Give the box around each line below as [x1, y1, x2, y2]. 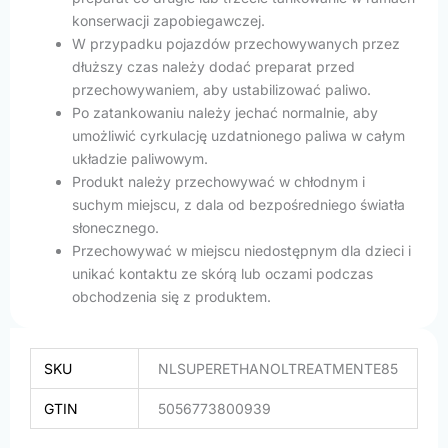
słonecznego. [72, 218, 159, 236]
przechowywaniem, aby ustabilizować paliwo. [72, 80, 371, 98]
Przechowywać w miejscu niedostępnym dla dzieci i [72, 241, 411, 259]
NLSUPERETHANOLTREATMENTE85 [157, 359, 398, 377]
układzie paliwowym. [72, 149, 208, 167]
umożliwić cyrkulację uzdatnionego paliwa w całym [72, 126, 405, 144]
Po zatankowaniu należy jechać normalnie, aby [72, 103, 378, 121]
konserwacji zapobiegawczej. [72, 11, 265, 29]
